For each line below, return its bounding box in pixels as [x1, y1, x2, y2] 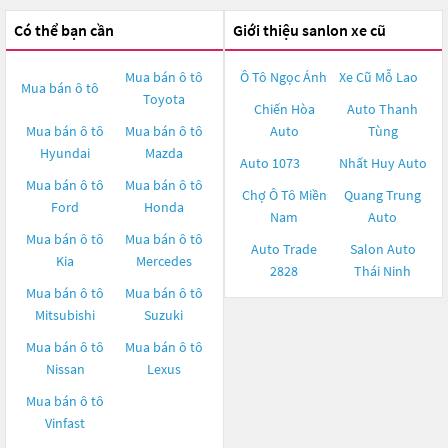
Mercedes [135, 252, 192, 270]
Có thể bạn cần [14, 20, 114, 40]
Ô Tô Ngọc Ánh [240, 68, 327, 86]
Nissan [45, 360, 85, 378]
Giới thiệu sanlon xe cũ [233, 20, 386, 40]
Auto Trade [251, 240, 318, 258]
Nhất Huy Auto [338, 154, 427, 172]
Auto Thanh [347, 100, 419, 118]
